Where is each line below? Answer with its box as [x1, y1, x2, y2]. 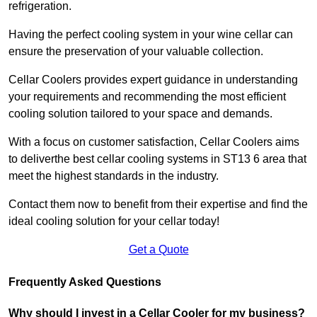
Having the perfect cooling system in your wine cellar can [8, 28, 293, 41]
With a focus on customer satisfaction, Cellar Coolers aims [8, 136, 299, 149]
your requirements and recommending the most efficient [8, 91, 286, 103]
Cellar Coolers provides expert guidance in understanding [8, 74, 298, 86]
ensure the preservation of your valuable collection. [8, 45, 266, 58]
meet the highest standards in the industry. [8, 170, 221, 183]
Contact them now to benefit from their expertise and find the [8, 198, 308, 211]
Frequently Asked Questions [8, 276, 161, 289]
